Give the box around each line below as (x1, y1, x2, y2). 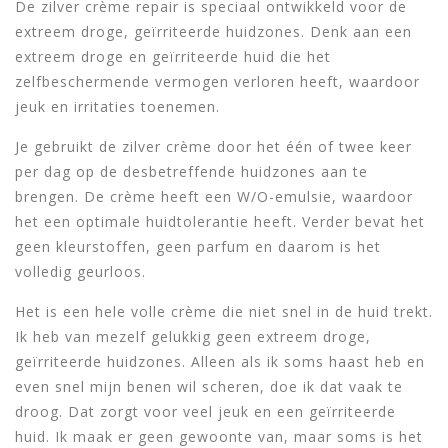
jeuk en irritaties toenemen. (15, 96, 220, 116)
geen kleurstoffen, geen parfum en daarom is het (15, 236, 381, 256)
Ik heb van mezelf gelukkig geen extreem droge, (15, 326, 371, 346)
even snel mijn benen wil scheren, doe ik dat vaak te (15, 376, 403, 396)
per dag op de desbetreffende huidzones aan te (15, 161, 368, 181)
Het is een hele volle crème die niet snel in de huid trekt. (15, 301, 433, 321)
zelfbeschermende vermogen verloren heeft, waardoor (15, 71, 420, 91)
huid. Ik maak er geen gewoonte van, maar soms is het (15, 426, 423, 446)
